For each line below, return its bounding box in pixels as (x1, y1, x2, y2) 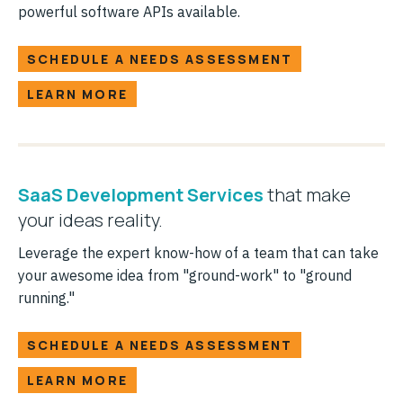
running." (18, 288, 75, 307)
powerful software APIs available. (18, 2, 240, 21)
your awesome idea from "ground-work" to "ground (18, 265, 352, 284)
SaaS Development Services (18, 182, 264, 207)
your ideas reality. (18, 207, 163, 232)
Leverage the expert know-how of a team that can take (18, 243, 379, 262)
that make (264, 182, 351, 207)
